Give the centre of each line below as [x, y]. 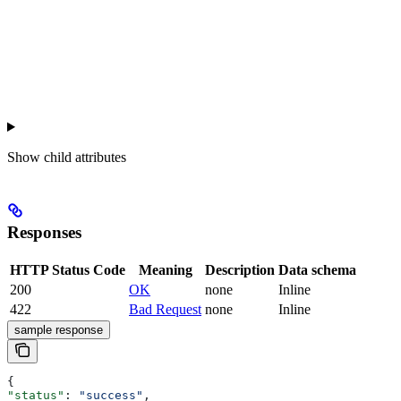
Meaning [165, 269]
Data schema [317, 269]
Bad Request [165, 309]
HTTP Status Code [68, 269]
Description [240, 269]
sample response [59, 329]
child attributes [85, 158]
